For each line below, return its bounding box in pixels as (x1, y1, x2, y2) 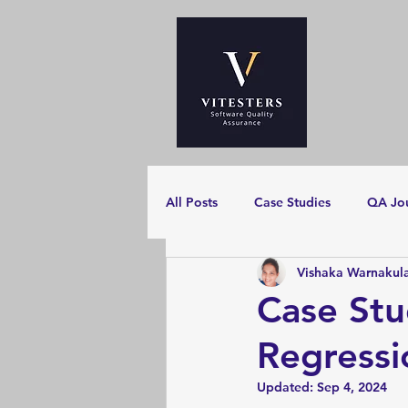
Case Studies (254, 193, 331, 210)
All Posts (166, 193, 218, 210)
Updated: (257, 379, 317, 395)
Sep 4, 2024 (317, 379, 387, 395)
